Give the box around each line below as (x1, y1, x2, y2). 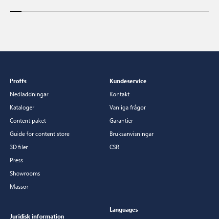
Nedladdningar (10, 89, 48, 98)
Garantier (109, 116, 133, 124)
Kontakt (109, 89, 130, 98)
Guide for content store (10, 129, 69, 137)
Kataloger (10, 103, 34, 111)
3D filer (10, 142, 28, 151)
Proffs (10, 76, 26, 85)
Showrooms (10, 169, 40, 177)
